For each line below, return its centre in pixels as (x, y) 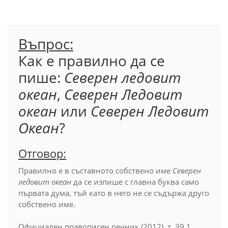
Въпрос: (46, 44)
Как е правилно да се (92, 61)
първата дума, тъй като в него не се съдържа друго (114, 193)
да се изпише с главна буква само (136, 182)
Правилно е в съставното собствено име (95, 170)
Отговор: (42, 153)
